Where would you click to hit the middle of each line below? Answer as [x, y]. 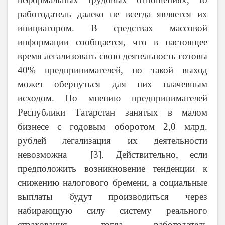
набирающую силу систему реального [113, 211]
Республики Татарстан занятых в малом [113, 113]
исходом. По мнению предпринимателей [113, 98]
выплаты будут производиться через [113, 197]
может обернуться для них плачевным [113, 84]
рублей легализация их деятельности [113, 141]
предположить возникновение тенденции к [113, 169]
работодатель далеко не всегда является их [113, 14]
